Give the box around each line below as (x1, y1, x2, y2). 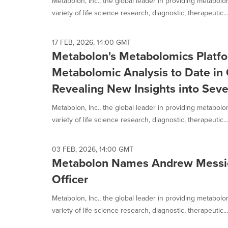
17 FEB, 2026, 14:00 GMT (52, 37, 131, 48)
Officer (52, 170, 88, 188)
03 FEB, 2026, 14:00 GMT (52, 144, 133, 155)
